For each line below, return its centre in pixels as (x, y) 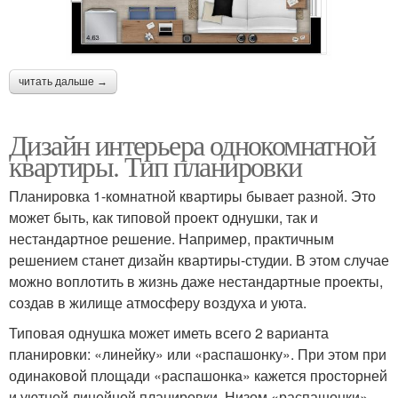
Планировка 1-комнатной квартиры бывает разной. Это (192, 195)
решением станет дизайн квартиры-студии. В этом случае (199, 259)
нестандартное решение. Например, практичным (171, 238)
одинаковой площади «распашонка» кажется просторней (198, 375)
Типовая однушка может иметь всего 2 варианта (169, 332)
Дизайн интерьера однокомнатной (192, 144)
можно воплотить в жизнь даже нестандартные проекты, (196, 281)
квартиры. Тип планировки (155, 165)
